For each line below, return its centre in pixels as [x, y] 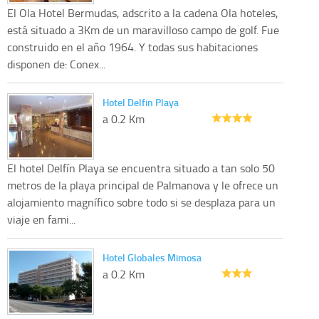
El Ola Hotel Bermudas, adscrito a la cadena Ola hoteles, [143, 12]
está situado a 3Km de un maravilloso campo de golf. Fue [143, 30]
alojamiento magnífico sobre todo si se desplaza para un [141, 202]
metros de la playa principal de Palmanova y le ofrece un [143, 185]
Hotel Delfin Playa [141, 102]
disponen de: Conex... [56, 64]
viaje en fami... [41, 219]
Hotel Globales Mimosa [152, 257]
